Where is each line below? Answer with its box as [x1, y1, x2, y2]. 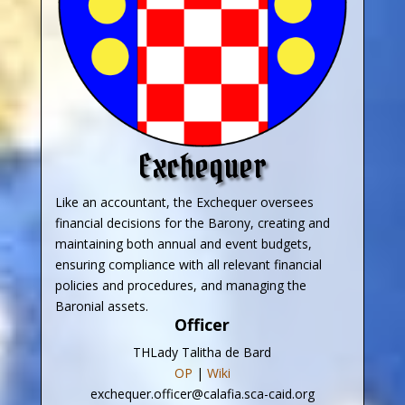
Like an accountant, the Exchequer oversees [54, 193, 314, 211]
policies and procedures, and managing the [54, 276, 306, 294]
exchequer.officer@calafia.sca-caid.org [89, 384, 315, 402]
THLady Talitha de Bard [133, 343, 272, 361]
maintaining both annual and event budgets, [54, 234, 312, 252]
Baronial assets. [54, 297, 148, 315]
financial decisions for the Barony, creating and [54, 213, 330, 231]
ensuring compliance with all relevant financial [54, 255, 322, 273]
